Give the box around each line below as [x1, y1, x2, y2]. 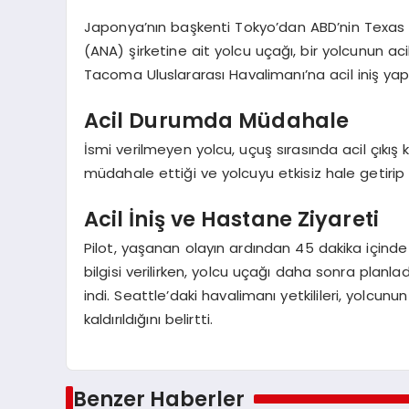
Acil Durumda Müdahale [83, 105, 350, 135]
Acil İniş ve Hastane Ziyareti [83, 204, 380, 234]
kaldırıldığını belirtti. [83, 309, 214, 330]
